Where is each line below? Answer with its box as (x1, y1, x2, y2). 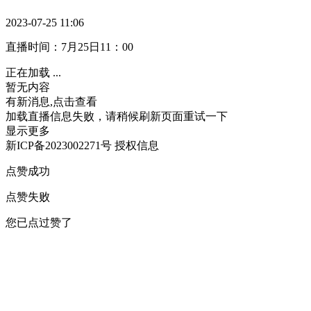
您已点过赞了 (6, 217, 72, 229)
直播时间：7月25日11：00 (6, 41, 133, 53)
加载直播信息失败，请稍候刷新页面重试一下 (6, 110, 228, 123)
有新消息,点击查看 (6, 96, 97, 108)
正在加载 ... (6, 67, 61, 79)
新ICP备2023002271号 (6, 140, 112, 152)
